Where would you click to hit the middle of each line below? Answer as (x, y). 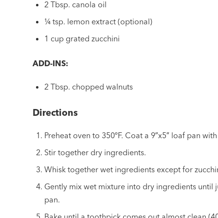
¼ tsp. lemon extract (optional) (99, 21)
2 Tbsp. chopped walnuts (89, 86)
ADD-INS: (51, 63)
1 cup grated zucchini (82, 38)
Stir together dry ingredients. (95, 153)
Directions (55, 112)
